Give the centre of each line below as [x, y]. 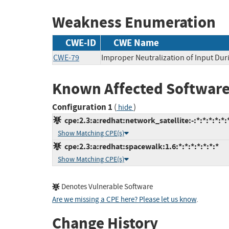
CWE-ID [81, 42]
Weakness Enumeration [134, 22]
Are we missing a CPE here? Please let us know [124, 200]
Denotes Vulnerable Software [106, 187]
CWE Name [136, 42]
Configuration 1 [82, 107]
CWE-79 [66, 58]
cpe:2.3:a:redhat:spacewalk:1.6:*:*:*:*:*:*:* [140, 147]
